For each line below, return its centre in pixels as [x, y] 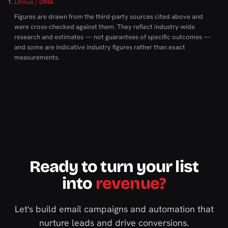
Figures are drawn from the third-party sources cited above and [109, 17]
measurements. [37, 57]
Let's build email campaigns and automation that [114, 209]
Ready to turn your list [114, 167]
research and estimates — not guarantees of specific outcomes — [112, 37]
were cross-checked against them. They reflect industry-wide [105, 27]
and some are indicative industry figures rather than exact [100, 47]
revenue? [131, 183]
